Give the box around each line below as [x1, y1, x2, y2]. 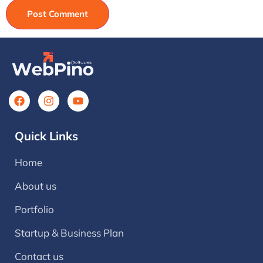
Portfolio [15, 203, 54, 216]
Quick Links [15, 129, 78, 144]
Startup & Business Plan [15, 227, 124, 240]
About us [15, 180, 56, 193]
